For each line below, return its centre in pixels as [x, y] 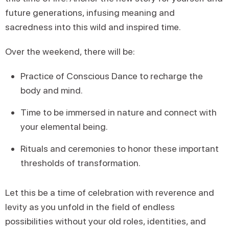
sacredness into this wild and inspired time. [95, 27]
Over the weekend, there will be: [70, 51]
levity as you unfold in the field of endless [90, 207]
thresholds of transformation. [81, 163]
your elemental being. [64, 127]
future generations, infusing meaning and [90, 13]
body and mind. [52, 90]
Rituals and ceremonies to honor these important [120, 148]
